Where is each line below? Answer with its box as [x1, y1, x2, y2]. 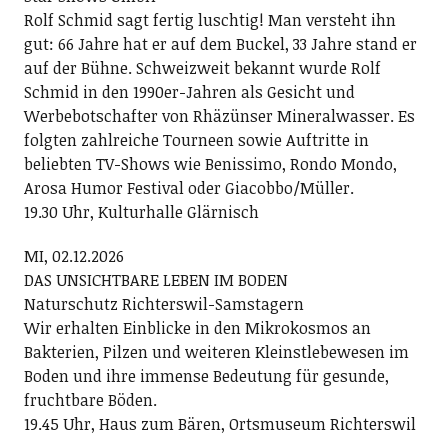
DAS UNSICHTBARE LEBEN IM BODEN [23, 269, 288, 291]
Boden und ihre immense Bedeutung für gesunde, [23, 365, 389, 387]
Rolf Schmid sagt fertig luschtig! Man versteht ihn [23, 9, 396, 31]
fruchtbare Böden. [23, 389, 157, 411]
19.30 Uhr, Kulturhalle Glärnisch [23, 201, 259, 223]
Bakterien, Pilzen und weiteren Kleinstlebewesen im [23, 341, 409, 363]
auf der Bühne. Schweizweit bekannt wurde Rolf [23, 57, 381, 79]
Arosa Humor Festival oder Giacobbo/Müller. [23, 177, 354, 199]
